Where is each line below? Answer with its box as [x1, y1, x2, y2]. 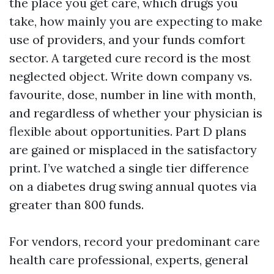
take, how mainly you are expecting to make [9, 13, 262, 29]
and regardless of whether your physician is [9, 105, 262, 120]
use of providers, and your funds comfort [9, 32, 245, 47]
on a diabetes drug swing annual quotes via [9, 179, 257, 194]
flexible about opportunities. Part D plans [9, 124, 246, 139]
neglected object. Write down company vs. [9, 68, 252, 84]
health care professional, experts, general [9, 252, 248, 267]
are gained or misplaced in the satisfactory [9, 142, 257, 157]
